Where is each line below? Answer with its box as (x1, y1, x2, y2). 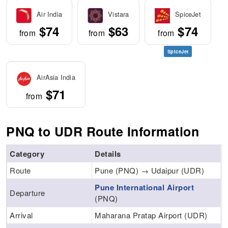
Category (10, 148, 45, 160)
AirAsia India (37, 72, 75, 82)
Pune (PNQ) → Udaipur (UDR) (95, 165, 205, 176)
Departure (10, 187, 45, 198)
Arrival (10, 210, 33, 221)
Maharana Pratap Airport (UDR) (95, 210, 208, 221)
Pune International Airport (95, 182, 194, 193)
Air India (37, 9, 63, 19)
